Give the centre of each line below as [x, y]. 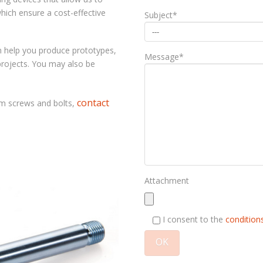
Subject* [161, 15]
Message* [164, 56]
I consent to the [193, 220]
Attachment [166, 180]
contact [93, 102]
